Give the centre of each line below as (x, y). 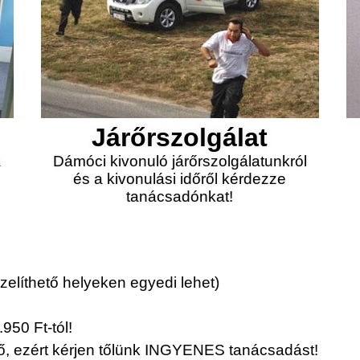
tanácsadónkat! (180, 196)
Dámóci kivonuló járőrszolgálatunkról (180, 161)
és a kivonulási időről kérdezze (180, 179)
